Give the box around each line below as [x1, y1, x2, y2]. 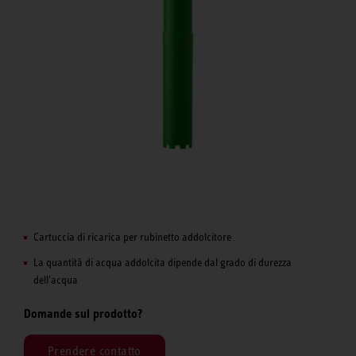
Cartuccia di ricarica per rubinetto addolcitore [33, 230, 231, 243]
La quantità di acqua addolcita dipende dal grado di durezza [33, 255, 292, 269]
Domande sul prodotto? [24, 305, 142, 321]
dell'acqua [33, 273, 78, 286]
